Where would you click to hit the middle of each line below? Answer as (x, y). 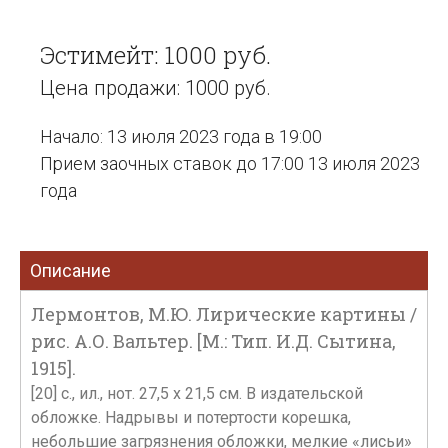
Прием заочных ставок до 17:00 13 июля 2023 (230, 163)
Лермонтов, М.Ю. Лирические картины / (224, 314)
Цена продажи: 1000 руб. (155, 88)
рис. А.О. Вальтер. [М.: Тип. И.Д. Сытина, (213, 341)
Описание (70, 270)
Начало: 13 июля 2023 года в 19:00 (181, 136)
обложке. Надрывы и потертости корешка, (191, 417)
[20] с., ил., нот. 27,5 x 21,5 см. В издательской (197, 393)
